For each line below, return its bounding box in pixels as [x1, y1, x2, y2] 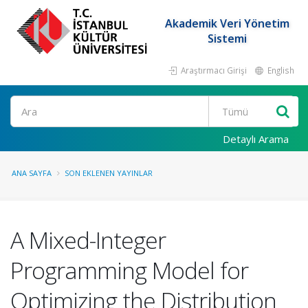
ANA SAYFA [12, 168, 52, 178]
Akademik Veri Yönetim [164, 16, 289, 31]
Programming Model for [10, 254, 248, 286]
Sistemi [207, 31, 247, 46]
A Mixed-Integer [10, 224, 166, 256]
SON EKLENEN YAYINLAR [65, 168, 153, 178]
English [265, 65, 294, 76]
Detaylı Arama [223, 132, 289, 146]
